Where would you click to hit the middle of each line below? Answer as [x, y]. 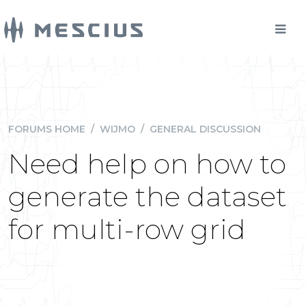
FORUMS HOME [47, 129]
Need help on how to [147, 164]
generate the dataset [148, 196]
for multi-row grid [127, 229]
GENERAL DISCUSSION [205, 129]
